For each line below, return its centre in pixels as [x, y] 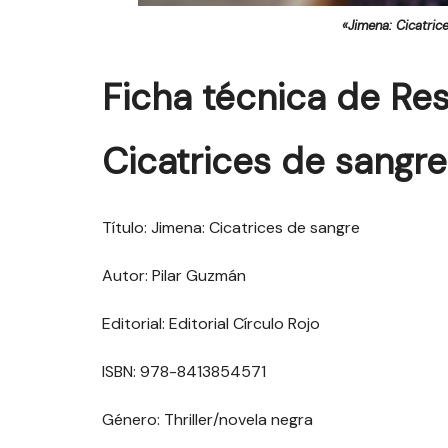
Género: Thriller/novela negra [207, 419]
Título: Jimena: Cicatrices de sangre [231, 227]
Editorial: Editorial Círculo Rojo [211, 323]
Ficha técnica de [246, 97]
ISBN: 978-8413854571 [184, 371]
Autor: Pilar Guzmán [174, 275]
